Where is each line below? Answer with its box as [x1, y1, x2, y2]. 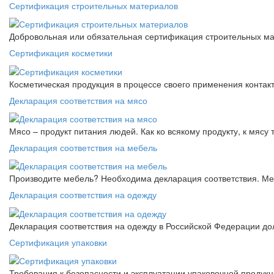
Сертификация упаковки [9, 235, 107, 248]
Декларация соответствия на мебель [9, 141, 157, 154]
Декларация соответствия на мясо [9, 94, 147, 106]
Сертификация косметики [9, 46, 113, 59]
